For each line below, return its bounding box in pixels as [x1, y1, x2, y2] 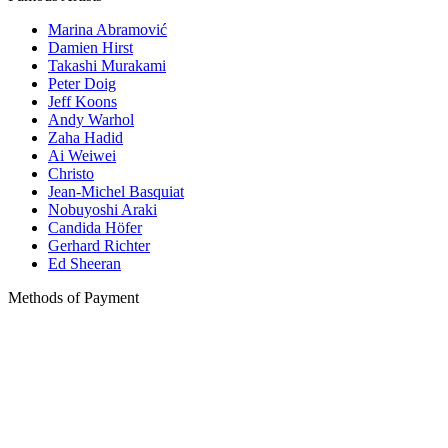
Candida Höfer [48, 219, 142, 237]
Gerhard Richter [48, 237, 150, 255]
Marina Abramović [48, 21, 167, 39]
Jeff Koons [48, 93, 117, 111]
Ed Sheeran [48, 255, 121, 273]
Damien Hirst [48, 39, 133, 57]
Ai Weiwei [48, 147, 116, 165]
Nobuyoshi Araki [48, 201, 157, 219]
